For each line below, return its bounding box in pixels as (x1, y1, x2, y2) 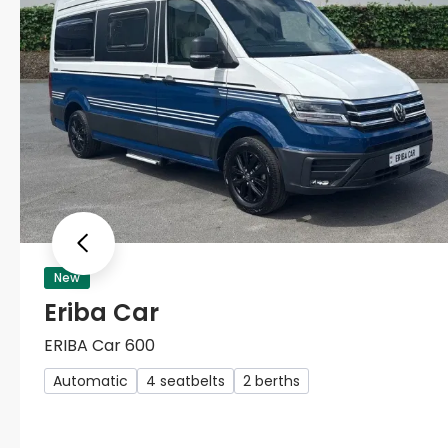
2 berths (243, 371, 300, 392)
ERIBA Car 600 (44, 334, 155, 358)
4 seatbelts (146, 371, 225, 392)
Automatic (53, 371, 128, 392)
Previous (82, 234, 213, 280)
